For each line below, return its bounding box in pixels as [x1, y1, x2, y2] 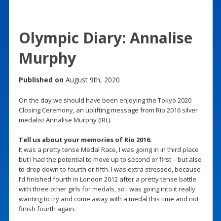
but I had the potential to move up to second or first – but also [18, 154, 202, 164]
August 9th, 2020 [63, 74, 120, 84]
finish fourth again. [18, 204, 75, 213]
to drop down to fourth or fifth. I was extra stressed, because [18, 164, 201, 174]
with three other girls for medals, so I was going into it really [18, 184, 195, 193]
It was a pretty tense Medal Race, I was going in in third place [18, 145, 199, 154]
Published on [18, 74, 64, 84]
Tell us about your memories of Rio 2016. [18, 135, 152, 144]
